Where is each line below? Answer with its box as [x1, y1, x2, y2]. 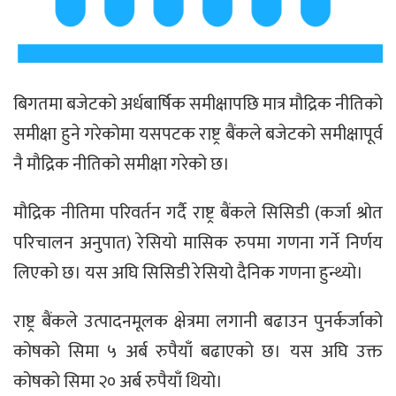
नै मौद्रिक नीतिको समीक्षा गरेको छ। [13, 149, 230, 180]
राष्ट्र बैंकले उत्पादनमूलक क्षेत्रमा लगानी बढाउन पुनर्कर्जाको [13, 307, 383, 338]
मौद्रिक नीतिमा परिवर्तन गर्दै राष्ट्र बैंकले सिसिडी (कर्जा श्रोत [13, 198, 383, 229]
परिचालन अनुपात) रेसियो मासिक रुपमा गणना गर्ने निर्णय [13, 228, 383, 259]
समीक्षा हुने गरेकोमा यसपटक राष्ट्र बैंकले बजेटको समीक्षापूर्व [13, 119, 383, 150]
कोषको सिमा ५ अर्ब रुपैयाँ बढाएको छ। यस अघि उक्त [13, 337, 383, 368]
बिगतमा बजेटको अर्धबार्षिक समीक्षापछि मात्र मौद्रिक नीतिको [13, 89, 383, 120]
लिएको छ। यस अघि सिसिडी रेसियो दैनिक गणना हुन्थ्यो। [13, 258, 363, 289]
